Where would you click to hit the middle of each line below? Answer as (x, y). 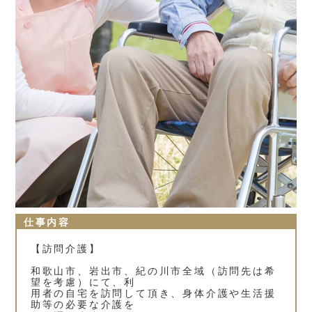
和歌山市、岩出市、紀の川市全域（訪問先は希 (153, 271)
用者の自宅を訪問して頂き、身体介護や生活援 (153, 293)
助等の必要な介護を (83, 304)
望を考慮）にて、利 (83, 282)
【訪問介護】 (65, 248)
